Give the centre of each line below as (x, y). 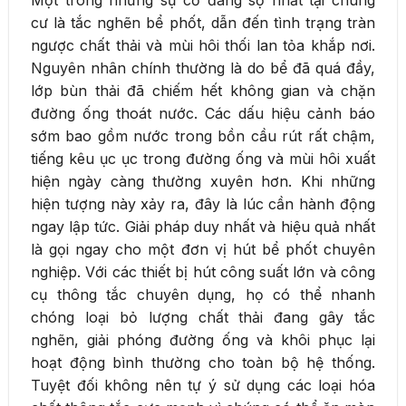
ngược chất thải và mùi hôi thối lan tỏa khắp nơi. (203, 46)
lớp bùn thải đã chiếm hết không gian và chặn (203, 91)
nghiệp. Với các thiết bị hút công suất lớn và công (203, 272)
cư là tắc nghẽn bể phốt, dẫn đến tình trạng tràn (203, 23)
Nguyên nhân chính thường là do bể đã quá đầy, (203, 68)
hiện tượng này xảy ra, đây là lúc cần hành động (203, 204)
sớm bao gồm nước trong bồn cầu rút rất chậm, (203, 136)
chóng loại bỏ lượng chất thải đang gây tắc (203, 318)
